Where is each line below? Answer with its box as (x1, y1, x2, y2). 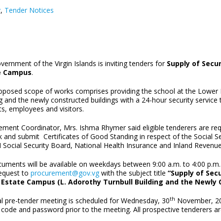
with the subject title (99, 168, 168, 178)
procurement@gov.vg (31, 168, 99, 178)
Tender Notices (4, 5, 54, 15)
